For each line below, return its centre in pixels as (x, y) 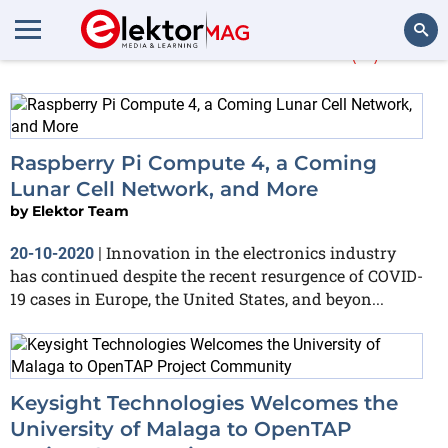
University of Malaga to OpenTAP (181, 429)
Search (406, 84)
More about (158, 48)
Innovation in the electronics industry (251, 252)
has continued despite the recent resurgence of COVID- (216, 275)
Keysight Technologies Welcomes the (204, 403)
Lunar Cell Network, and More (164, 189)
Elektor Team (80, 211)
